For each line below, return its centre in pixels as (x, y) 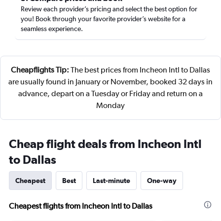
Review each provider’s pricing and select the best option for (109, 9)
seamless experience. (52, 29)
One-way (162, 181)
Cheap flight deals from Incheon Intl (105, 144)
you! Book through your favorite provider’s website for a (103, 19)
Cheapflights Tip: (40, 70)
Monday (110, 105)
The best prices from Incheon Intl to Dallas (140, 70)
